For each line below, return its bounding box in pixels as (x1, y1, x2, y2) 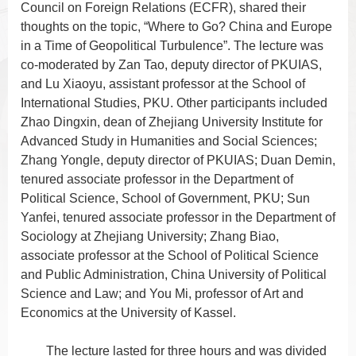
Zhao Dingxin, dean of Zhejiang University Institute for (21, 115, 323, 130)
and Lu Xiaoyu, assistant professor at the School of (21, 77, 305, 91)
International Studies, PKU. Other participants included (21, 96, 327, 110)
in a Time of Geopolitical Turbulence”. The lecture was (21, 39, 323, 53)
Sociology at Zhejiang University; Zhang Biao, (21, 230, 279, 244)
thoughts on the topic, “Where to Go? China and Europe (21, 20, 332, 34)
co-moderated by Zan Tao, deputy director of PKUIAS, (21, 58, 322, 72)
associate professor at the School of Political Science (21, 249, 319, 263)
